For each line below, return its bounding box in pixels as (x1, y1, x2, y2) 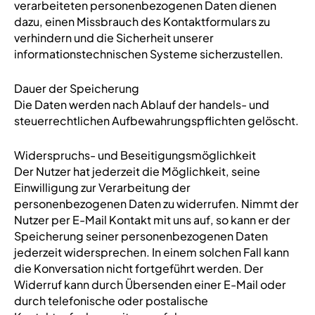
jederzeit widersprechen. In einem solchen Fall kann (13, 245, 289, 259)
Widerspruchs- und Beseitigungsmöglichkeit (13, 148, 256, 162)
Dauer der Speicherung (13, 81, 139, 96)
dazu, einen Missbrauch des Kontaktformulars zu (13, 14, 270, 29)
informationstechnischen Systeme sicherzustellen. (13, 46, 283, 61)
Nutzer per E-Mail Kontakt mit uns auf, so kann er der (13, 212, 290, 227)
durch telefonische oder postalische (13, 293, 208, 308)
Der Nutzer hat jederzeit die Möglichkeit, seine (13, 164, 260, 179)
